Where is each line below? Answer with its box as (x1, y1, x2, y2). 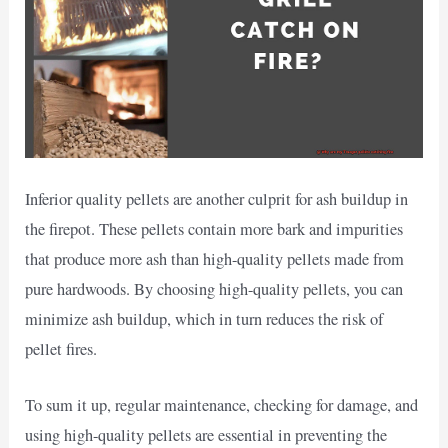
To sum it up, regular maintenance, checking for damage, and (25, 394, 419, 417)
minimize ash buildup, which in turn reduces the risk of (25, 307, 384, 330)
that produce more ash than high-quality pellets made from (25, 247, 405, 270)
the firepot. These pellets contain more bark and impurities (25, 217, 404, 240)
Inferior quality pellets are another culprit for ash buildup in (25, 187, 409, 210)
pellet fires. (25, 337, 98, 360)
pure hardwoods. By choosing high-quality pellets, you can (25, 277, 404, 300)
